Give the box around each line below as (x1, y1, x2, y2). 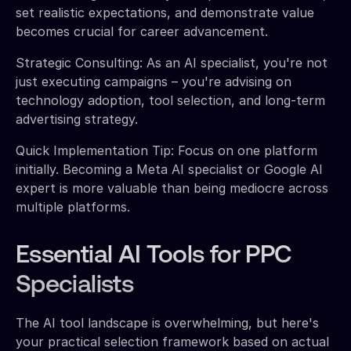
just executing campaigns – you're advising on (16, 73, 291, 89)
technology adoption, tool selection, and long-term (16, 92, 325, 108)
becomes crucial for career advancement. (16, 23, 268, 39)
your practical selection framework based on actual (16, 333, 329, 349)
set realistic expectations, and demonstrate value (16, 4, 314, 20)
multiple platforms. (16, 198, 130, 215)
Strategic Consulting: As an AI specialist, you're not (16, 54, 327, 71)
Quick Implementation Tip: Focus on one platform (16, 142, 317, 158)
